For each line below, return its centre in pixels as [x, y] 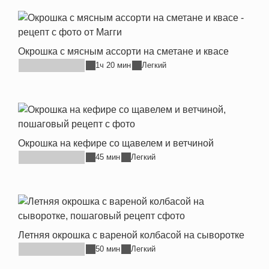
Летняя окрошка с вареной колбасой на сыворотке [131, 235]
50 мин [108, 249]
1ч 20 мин [113, 65]
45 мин [108, 157]
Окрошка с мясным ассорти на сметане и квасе [123, 51]
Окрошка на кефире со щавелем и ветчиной [116, 143]
